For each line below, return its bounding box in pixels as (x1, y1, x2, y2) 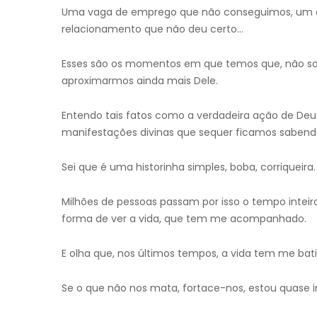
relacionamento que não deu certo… (62, 22, 243, 36)
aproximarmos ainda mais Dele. (62, 74, 218, 88)
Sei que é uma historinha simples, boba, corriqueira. (62, 160, 316, 174)
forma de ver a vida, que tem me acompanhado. (62, 212, 306, 226)
